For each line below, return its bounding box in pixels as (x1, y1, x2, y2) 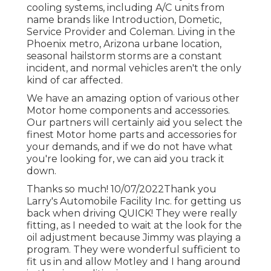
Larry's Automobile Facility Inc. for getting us (27, 195, 241, 207)
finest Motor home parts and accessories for (27, 129, 237, 141)
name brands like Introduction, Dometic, (27, 14, 221, 26)
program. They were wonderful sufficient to (27, 244, 240, 256)
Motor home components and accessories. (27, 105, 230, 117)
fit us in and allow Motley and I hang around (27, 256, 241, 268)
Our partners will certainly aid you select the (27, 117, 243, 129)
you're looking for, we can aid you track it (27, 153, 224, 165)
